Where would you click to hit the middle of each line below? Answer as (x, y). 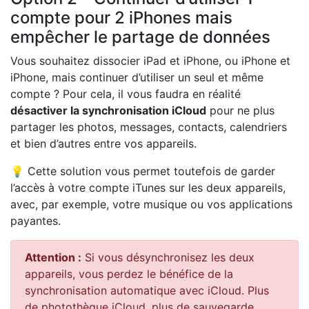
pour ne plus (240, 111)
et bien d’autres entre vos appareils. (103, 144)
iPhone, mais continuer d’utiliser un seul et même (137, 78)
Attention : (53, 258)
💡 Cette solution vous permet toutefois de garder (143, 171)
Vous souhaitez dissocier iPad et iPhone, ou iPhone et (150, 61)
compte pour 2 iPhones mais (121, 18)
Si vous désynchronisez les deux (168, 258)
